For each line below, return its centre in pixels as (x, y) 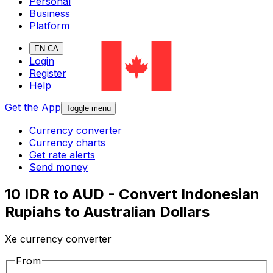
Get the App (33, 108)
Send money (58, 167)
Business (50, 14)
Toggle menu (88, 108)
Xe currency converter (58, 239)
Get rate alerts (62, 155)
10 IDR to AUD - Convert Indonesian (132, 194)
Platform (49, 26)
